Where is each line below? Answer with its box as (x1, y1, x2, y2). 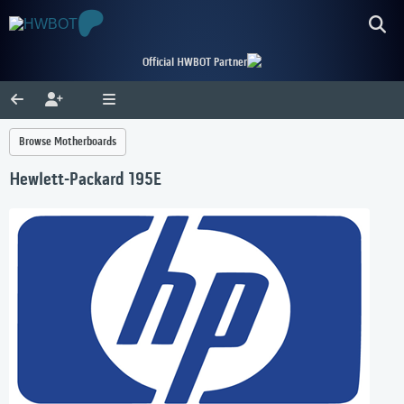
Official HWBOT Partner (142, 56, 247, 69)
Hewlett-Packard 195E (9, 170, 161, 191)
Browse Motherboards (19, 135, 116, 149)
